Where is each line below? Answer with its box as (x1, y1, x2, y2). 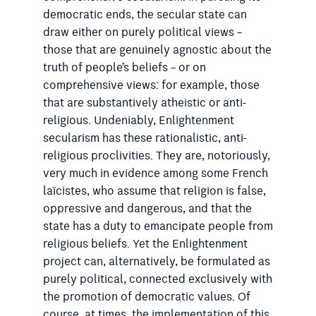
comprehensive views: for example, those (42, 76, 260, 95)
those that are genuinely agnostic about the (42, 41, 272, 59)
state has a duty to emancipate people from (42, 217, 273, 236)
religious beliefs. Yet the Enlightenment (42, 235, 248, 253)
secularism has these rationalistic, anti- (42, 129, 247, 147)
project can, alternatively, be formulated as (42, 253, 270, 271)
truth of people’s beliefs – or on (42, 59, 206, 77)
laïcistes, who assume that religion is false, (42, 182, 266, 200)
